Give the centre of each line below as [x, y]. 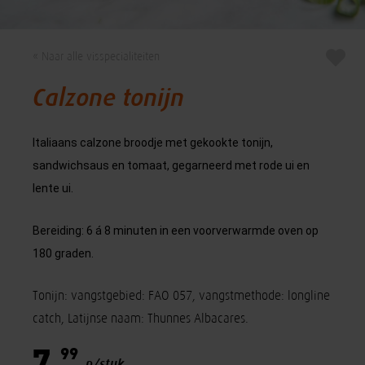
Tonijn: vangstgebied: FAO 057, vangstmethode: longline [182, 295]
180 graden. [64, 253]
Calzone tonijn [109, 97]
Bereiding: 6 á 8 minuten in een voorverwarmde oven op [176, 230]
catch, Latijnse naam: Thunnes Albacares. [143, 318]
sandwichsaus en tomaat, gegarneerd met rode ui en [172, 165]
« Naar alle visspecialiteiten [97, 56]
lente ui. [53, 188]
